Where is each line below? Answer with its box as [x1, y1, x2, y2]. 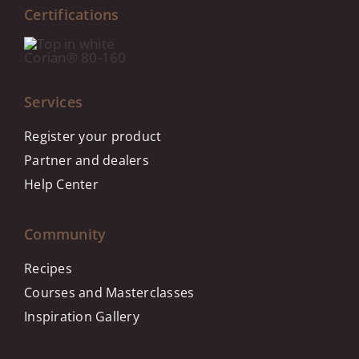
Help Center [24, 175, 99, 193]
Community [24, 224, 107, 244]
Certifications [24, 5, 119, 24]
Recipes [24, 260, 72, 277]
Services [24, 92, 83, 111]
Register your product [24, 127, 162, 145]
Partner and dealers [24, 151, 149, 169]
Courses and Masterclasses [24, 284, 195, 301]
